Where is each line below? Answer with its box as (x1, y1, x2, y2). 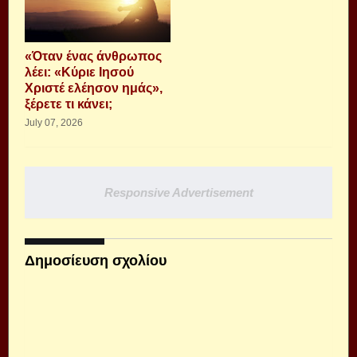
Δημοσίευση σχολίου (25, 253, 167, 269)
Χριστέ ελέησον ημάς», (25, 81, 163, 96)
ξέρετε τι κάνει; (25, 97, 112, 112)
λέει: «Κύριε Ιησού (25, 65, 134, 80)
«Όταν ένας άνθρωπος (25, 49, 162, 64)
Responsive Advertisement (104, 186, 253, 200)
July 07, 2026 (25, 117, 83, 129)
